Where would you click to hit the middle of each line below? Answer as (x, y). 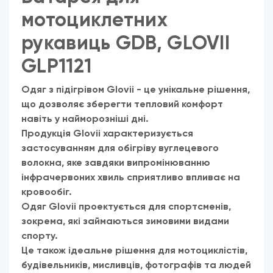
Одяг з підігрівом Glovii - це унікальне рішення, (136, 89)
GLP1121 (57, 66)
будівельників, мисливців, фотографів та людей (136, 265)
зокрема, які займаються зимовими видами (125, 221)
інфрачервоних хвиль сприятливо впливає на (131, 177)
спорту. (40, 236)
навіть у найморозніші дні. (85, 119)
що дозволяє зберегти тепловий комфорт (122, 104)
